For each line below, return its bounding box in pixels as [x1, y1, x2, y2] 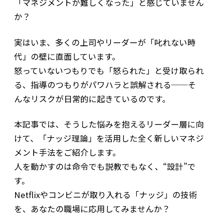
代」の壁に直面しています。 [14, 50, 120, 62]
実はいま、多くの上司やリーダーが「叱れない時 [14, 36, 196, 48]
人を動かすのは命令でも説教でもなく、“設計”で [14, 161, 196, 173]
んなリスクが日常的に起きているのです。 [14, 92, 170, 105]
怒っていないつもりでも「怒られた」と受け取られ [14, 64, 204, 76]
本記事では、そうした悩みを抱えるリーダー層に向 [14, 118, 204, 130]
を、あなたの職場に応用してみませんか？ [14, 203, 170, 215]
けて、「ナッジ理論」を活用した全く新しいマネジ [14, 132, 204, 145]
